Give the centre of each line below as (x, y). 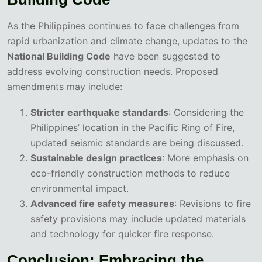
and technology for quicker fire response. (122, 234)
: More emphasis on (205, 158)
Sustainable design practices (96, 158)
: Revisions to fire (213, 204)
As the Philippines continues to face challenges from (123, 26)
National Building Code (59, 56)
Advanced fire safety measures (102, 204)
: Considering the (206, 113)
